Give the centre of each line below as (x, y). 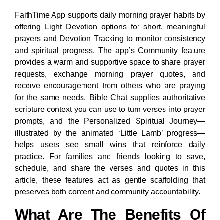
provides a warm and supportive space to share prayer (110, 62)
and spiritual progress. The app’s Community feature (110, 51)
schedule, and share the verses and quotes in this (110, 168)
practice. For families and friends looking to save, (110, 157)
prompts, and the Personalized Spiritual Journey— (110, 121)
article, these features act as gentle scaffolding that (110, 180)
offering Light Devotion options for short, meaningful (110, 27)
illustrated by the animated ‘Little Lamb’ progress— (110, 133)
